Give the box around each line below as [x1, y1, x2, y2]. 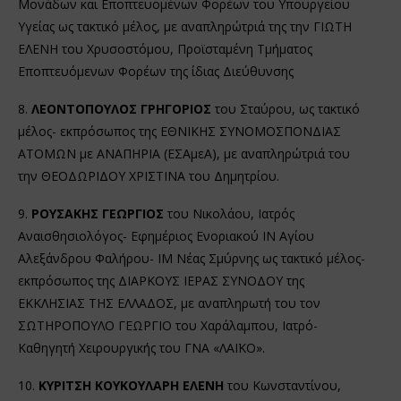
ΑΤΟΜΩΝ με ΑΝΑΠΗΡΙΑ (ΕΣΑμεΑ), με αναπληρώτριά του [18, 144, 350, 162]
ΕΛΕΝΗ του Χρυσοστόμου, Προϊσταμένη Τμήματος [18, 39, 312, 57]
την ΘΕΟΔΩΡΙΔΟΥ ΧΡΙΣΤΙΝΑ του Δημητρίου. [18, 166, 279, 184]
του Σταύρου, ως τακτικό [211, 99, 360, 117]
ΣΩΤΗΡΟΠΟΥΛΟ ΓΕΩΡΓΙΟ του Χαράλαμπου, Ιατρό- [18, 316, 318, 334]
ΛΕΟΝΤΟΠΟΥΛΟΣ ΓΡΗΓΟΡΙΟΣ [31, 99, 211, 117]
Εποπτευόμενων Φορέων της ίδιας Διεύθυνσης [18, 62, 294, 80]
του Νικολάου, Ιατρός [164, 204, 294, 222]
